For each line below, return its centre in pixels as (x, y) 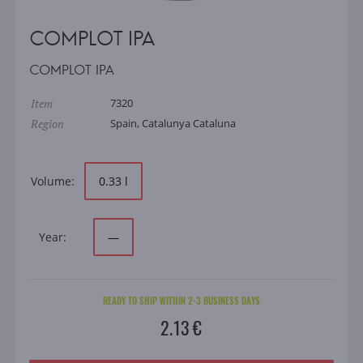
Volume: (52, 181)
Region (47, 124)
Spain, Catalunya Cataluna (173, 124)
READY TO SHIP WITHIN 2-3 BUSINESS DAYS (181, 301)
